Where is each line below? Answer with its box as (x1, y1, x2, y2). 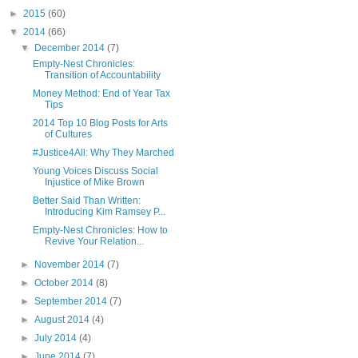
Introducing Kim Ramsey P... (44, 205, 165, 217)
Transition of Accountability (44, 69, 161, 81)
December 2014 (34, 42, 108, 54)
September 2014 (34, 295, 110, 307)
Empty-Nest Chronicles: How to (32, 224, 168, 236)
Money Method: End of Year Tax (32, 87, 170, 99)
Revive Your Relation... (44, 235, 144, 247)
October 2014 (34, 276, 97, 288)
